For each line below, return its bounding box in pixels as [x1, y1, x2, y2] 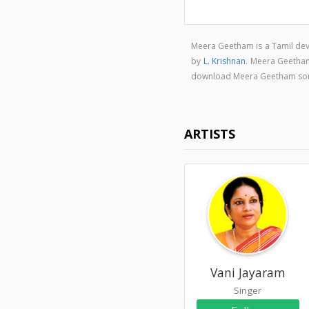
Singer [234, 283, 262, 297]
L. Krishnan [203, 55, 246, 67]
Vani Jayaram [210, 263, 286, 281]
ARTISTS [184, 126, 236, 142]
